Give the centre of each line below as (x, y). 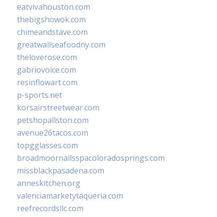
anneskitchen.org (49, 183)
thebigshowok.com (51, 19)
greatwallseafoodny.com (61, 44)
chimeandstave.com (52, 32)
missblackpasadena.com (61, 170)
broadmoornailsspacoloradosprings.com (91, 158)
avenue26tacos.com (53, 132)
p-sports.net (39, 95)
